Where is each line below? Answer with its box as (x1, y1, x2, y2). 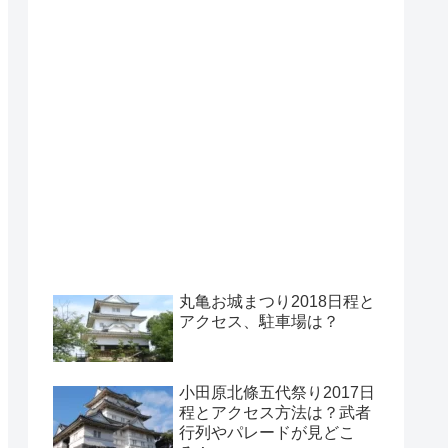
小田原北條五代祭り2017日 (179, 383, 375, 401)
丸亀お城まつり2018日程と (179, 293, 375, 311)
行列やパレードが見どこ (179, 423, 355, 441)
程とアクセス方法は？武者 (179, 403, 371, 421)
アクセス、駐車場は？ (179, 313, 339, 331)
